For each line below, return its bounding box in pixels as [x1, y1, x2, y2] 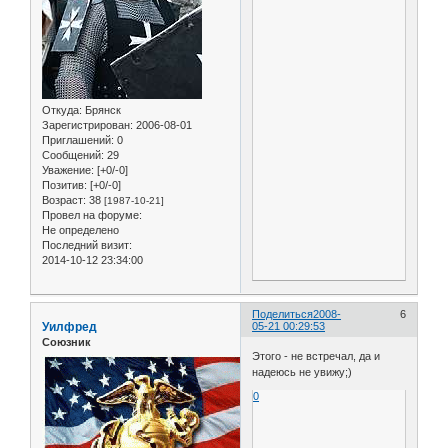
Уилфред [42, 320, 97, 335]
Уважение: [42, 164, 94, 177]
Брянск [82, 104, 121, 117]
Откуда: [42, 104, 82, 117]
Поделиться [252, 308, 314, 321]
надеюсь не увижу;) [252, 365, 353, 378]
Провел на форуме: [42, 209, 142, 222]
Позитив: [42, 179, 87, 192]
